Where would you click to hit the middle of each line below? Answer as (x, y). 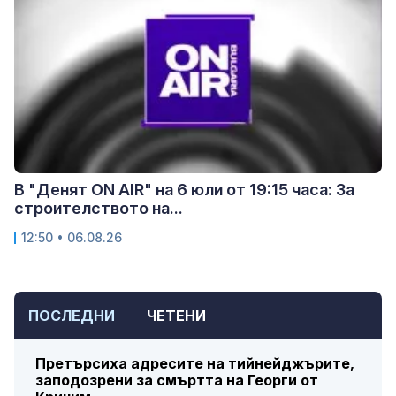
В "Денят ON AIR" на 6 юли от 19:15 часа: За (184, 190)
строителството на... (99, 209)
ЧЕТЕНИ (176, 316)
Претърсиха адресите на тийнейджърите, (195, 364)
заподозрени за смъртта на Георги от (177, 381)
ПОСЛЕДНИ (72, 316)
